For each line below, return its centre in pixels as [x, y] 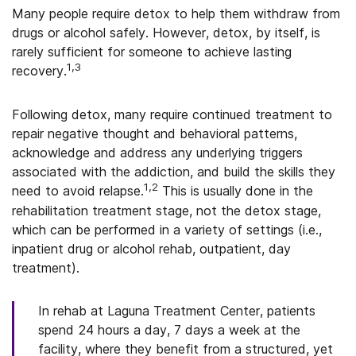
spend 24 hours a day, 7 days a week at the [169, 330]
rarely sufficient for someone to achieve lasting [152, 52]
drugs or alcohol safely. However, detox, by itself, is [166, 33]
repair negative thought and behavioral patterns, [155, 133]
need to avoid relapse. [78, 191]
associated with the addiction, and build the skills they [174, 172]
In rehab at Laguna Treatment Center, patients [177, 311]
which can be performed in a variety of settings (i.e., [167, 230]
